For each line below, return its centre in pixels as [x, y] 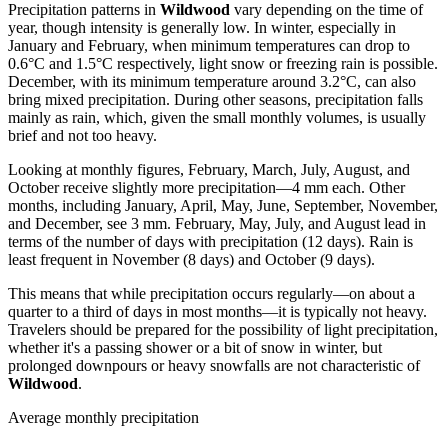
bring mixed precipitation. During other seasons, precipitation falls [215, 100]
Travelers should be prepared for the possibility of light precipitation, [223, 330]
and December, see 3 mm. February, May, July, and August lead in [217, 224]
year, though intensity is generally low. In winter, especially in [202, 28]
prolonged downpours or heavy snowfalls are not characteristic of [214, 366]
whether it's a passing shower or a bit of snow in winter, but [195, 348]
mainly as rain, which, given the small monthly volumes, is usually [217, 118]
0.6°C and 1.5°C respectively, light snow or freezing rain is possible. [223, 64]
